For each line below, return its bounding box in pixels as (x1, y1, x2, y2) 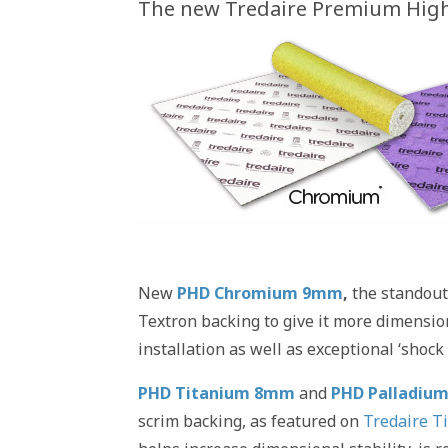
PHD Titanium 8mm (138, 381, 295, 404)
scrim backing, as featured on (138, 409, 363, 432)
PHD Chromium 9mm (177, 281, 343, 304)
